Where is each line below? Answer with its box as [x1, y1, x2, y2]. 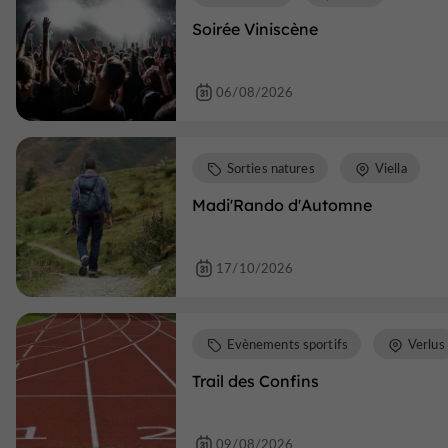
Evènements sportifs [226, 335, 348, 353]
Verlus [407, 335, 445, 353]
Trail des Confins [192, 371, 319, 392]
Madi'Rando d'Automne [192, 195, 372, 216]
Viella [374, 159, 407, 177]
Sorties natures [226, 159, 315, 177]
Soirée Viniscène [192, 19, 318, 40]
